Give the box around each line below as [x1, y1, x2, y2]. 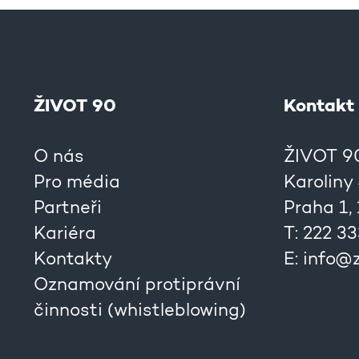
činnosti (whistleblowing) [34, 303, 246, 321]
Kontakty [34, 252, 112, 270]
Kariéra [34, 226, 96, 244]
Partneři [34, 200, 102, 219]
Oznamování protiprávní [34, 277, 240, 296]
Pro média [34, 175, 120, 193]
